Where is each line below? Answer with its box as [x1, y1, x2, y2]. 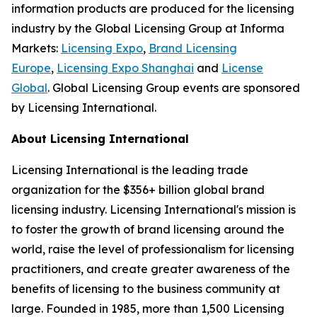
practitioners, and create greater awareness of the [11, 261, 290, 276]
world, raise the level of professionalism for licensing [11, 241, 294, 256]
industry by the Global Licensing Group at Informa [11, 21, 284, 35]
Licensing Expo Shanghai [57, 60, 194, 75]
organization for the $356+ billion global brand [11, 182, 265, 197]
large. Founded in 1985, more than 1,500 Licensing [11, 301, 284, 316]
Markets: [11, 40, 61, 55]
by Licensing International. [11, 100, 156, 115]
